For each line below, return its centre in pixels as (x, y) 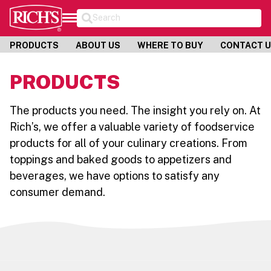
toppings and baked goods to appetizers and (121, 159)
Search (107, 18)
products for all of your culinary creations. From (129, 143)
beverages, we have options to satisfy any (115, 175)
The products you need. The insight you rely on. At (135, 110)
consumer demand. (57, 192)
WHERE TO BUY (170, 45)
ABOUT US (98, 45)
